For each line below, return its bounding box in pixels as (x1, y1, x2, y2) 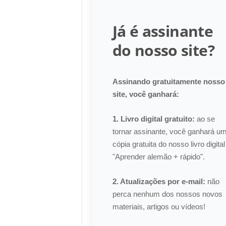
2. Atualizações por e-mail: (112, 177, 205, 186)
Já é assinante (112, 21, 213, 41)
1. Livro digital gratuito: (112, 115, 195, 123)
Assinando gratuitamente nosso (112, 77, 225, 86)
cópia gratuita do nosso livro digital (112, 140, 225, 148)
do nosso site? (112, 40, 215, 61)
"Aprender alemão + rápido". (112, 152, 205, 161)
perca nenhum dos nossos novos (112, 190, 222, 198)
